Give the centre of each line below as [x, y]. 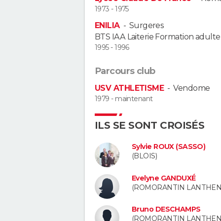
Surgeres [147, 25]
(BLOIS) [145, 156]
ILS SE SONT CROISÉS [150, 125]
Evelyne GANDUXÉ [164, 178]
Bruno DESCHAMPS [166, 209]
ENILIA [107, 25]
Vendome [192, 88]
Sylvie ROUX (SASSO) [169, 146]
